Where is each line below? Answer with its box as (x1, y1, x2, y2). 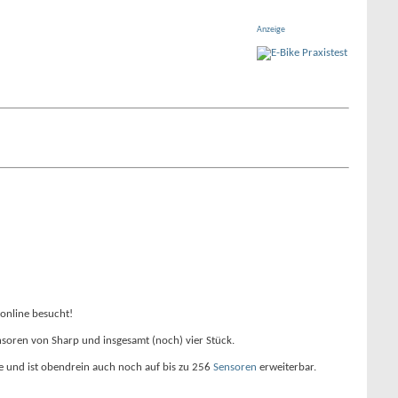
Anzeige (257, 25, 285, 35)
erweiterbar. (257, 362, 316, 373)
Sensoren (213, 362, 257, 373)
